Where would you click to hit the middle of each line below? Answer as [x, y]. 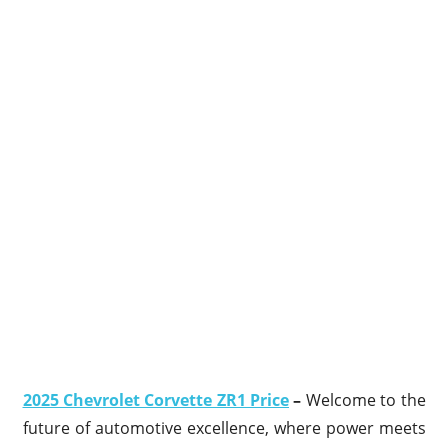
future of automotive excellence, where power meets [224, 427]
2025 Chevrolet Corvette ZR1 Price [155, 399]
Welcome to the [365, 399]
